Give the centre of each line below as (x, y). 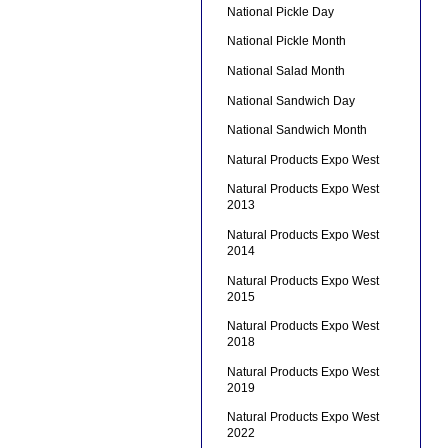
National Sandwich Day (290, 100)
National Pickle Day (280, 11)
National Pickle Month (286, 41)
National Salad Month (285, 70)
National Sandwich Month (296, 130)
